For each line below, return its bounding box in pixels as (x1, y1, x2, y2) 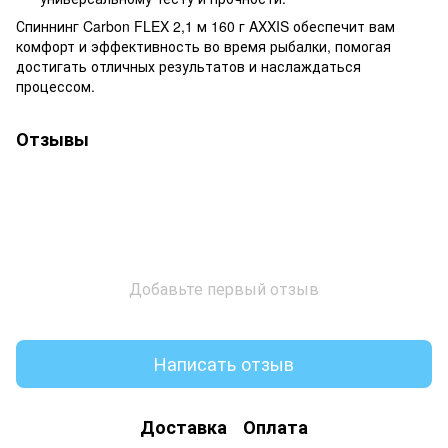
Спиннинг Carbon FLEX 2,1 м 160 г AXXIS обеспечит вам (16, 15, 395, 36)
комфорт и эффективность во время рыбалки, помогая (16, 35, 391, 56)
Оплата (243, 414, 308, 441)
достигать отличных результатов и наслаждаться (16, 55, 361, 76)
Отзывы (16, 125, 89, 152)
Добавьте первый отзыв (129, 276, 319, 300)
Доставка (140, 414, 227, 441)
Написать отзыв (154, 350, 294, 377)
